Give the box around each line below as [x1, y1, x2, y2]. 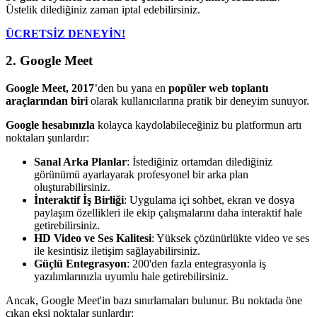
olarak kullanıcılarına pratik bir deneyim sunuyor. [88, 95, 309, 107]
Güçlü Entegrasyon [34, 258, 127, 270]
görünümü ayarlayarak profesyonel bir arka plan [34, 168, 248, 180]
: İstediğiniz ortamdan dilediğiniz [127, 156, 272, 168]
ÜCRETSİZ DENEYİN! [6, 27, 125, 40]
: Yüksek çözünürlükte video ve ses [151, 232, 309, 244]
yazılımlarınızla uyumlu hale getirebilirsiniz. [34, 270, 229, 282]
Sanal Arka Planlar [34, 156, 127, 168]
